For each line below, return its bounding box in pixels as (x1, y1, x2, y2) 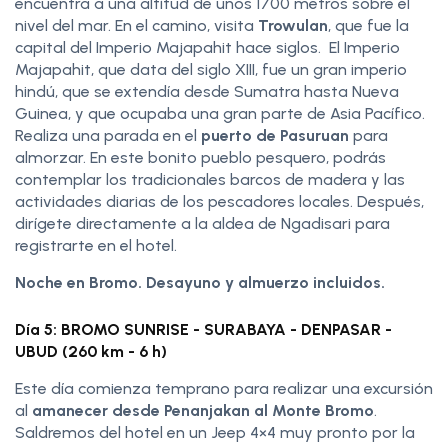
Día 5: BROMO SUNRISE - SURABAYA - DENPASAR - (15, 319, 392, 339)
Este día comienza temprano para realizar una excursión (15, 378, 433, 398)
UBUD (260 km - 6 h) (15, 341, 167, 361)
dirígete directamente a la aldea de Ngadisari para (15, 213, 390, 233)
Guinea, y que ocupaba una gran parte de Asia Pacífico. (15, 103, 425, 123)
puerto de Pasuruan (201, 125, 349, 145)
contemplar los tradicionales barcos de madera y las (15, 169, 405, 189)
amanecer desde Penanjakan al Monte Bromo (32, 400, 374, 420)
